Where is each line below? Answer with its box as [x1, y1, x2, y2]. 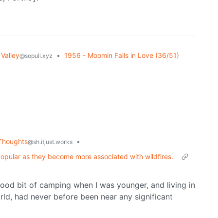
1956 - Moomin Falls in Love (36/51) [64, 51, 179, 60]
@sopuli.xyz [19, 52, 53, 60]
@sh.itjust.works [28, 138, 73, 146]
